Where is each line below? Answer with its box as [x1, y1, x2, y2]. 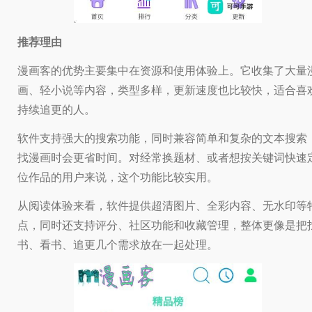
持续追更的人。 [17, 101, 95, 117]
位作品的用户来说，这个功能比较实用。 [17, 169, 218, 185]
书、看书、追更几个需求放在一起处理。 [17, 236, 218, 252]
